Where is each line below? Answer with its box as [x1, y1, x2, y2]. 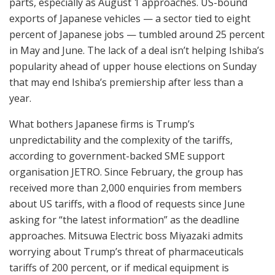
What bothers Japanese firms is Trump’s [9, 117, 195, 131]
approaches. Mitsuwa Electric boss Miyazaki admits [9, 229, 243, 243]
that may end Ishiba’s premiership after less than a [9, 76, 243, 90]
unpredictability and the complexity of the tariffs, [9, 133, 233, 147]
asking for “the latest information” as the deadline [9, 213, 239, 227]
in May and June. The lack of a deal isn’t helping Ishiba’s [9, 44, 264, 58]
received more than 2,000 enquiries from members [9, 181, 242, 195]
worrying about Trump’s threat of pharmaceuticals [9, 245, 244, 259]
